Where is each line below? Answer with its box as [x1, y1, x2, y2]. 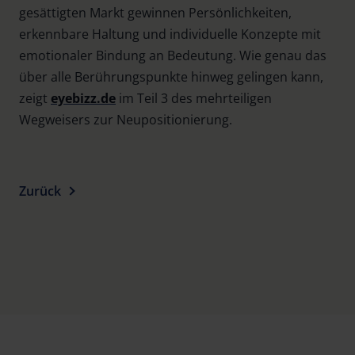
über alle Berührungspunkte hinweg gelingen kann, [19, 67, 323, 86]
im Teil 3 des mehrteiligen [116, 89, 272, 107]
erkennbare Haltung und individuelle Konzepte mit [19, 25, 321, 43]
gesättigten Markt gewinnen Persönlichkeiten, [19, 3, 292, 21]
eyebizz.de [51, 89, 116, 107]
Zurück [19, 181, 61, 200]
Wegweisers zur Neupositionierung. [19, 110, 235, 128]
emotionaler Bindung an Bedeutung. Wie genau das [19, 46, 326, 64]
